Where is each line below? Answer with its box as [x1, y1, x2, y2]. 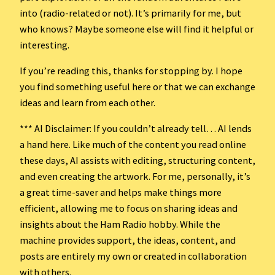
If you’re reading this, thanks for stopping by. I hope [20, 64, 242, 77]
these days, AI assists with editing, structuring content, [20, 154, 255, 167]
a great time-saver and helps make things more [20, 186, 222, 199]
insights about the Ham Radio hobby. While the [20, 218, 220, 231]
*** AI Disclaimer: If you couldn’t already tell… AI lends [20, 122, 252, 135]
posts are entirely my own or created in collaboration [20, 250, 247, 263]
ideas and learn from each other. [20, 96, 155, 109]
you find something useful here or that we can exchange [20, 80, 255, 93]
